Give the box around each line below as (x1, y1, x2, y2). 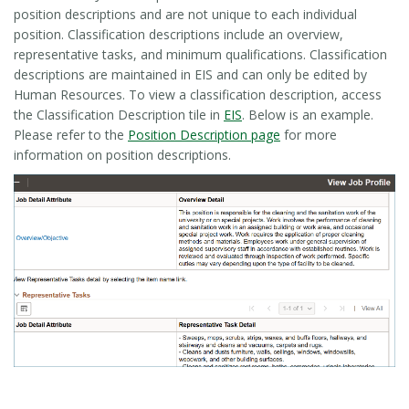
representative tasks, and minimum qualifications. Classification (14, 45, 387, 63)
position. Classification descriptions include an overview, (14, 25, 343, 43)
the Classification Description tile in (14, 105, 224, 123)
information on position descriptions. (14, 145, 231, 163)
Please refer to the (14, 125, 128, 143)
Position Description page (128, 125, 280, 143)
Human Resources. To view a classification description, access (14, 85, 382, 103)
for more (280, 125, 337, 143)
